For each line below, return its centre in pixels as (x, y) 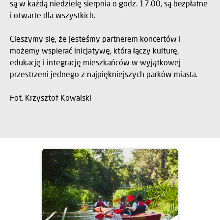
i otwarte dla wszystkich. (53, 15)
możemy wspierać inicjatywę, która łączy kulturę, (94, 50)
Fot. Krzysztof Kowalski (52, 97)
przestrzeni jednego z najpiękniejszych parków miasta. (104, 74)
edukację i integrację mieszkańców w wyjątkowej (95, 62)
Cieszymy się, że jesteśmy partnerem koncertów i (95, 38)
